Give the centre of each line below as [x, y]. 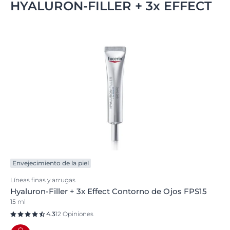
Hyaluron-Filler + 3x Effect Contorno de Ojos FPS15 [109, 191]
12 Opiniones [74, 214]
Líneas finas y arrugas [43, 180]
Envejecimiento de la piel [51, 163]
